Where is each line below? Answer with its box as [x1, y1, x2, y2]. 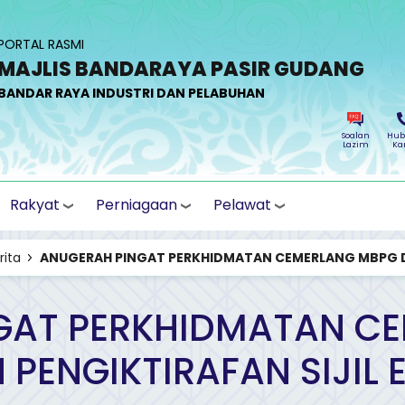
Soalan [341, 130, 370, 141]
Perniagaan [96, 193, 177, 215]
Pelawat [213, 193, 271, 215]
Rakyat [10, 193, 60, 215]
